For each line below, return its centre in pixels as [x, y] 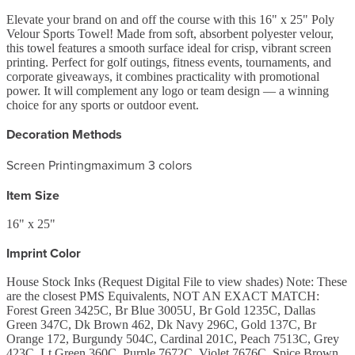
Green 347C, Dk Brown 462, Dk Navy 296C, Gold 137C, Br [161, 324]
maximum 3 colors [141, 164]
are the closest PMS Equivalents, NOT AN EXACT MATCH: [163, 296]
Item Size [33, 195]
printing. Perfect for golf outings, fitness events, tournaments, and [169, 62]
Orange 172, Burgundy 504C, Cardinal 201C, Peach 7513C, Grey [173, 338]
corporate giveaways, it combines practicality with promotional [163, 76]
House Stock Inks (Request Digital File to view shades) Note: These [177, 281]
